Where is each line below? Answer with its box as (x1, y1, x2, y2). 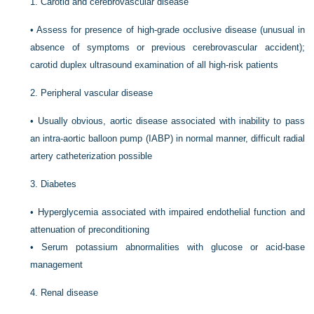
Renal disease (41, 287, 99, 298)
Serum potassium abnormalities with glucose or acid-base (41, 242, 305, 252)
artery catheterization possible (30, 151, 153, 161)
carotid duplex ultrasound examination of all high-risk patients (30, 60, 279, 70)
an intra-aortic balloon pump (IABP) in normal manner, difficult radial (30, 133, 305, 144)
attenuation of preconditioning (30, 224, 150, 235)
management (30, 259, 83, 270)
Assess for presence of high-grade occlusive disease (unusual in (36, 25, 305, 35)
